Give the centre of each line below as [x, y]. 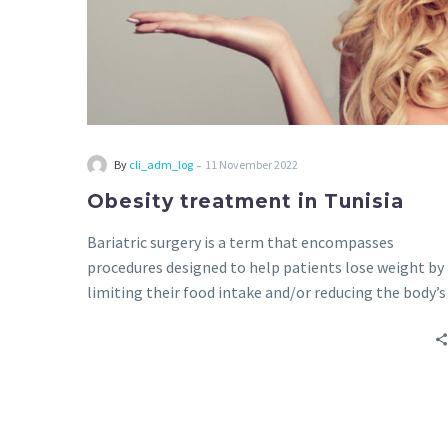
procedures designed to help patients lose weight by [265, 267]
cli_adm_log [161, 164]
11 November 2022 [251, 164]
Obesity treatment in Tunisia [245, 201]
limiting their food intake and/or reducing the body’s [266, 292]
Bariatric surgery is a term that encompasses [240, 242]
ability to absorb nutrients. [179, 317]
